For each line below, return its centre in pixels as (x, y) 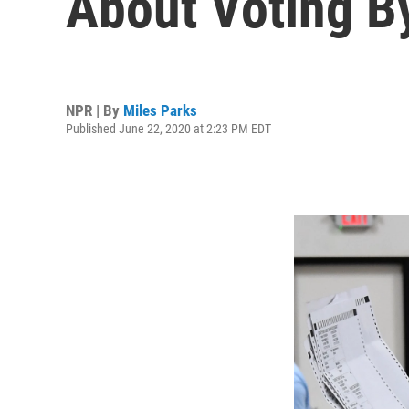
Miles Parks (160, 110)
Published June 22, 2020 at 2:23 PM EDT (168, 128)
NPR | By (94, 110)
